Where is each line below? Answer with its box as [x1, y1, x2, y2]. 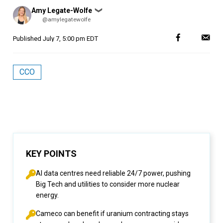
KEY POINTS [26, 148, 77, 159]
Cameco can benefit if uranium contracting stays [36, 210, 189, 218]
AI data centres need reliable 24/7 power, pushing [36, 169, 191, 177]
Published [13, 35, 43, 42]
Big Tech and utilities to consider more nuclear [36, 180, 180, 188]
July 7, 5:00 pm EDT [43, 35, 98, 42]
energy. [36, 191, 59, 199]
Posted [12, 5, 33, 12]
